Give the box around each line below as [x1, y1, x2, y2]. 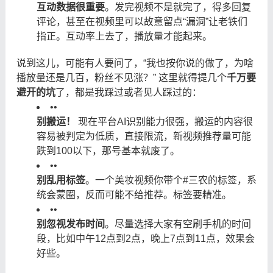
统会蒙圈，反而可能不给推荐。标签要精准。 [36, 189, 232, 200]
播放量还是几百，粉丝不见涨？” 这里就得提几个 [16, 72, 227, 83]
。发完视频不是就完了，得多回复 [104, 1, 251, 12]
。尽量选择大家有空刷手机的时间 [104, 218, 251, 229]
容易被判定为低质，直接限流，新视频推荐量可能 [36, 130, 251, 141]
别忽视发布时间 [36, 218, 105, 229]
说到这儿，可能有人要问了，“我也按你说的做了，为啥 [16, 57, 253, 68]
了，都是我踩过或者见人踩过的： [55, 87, 202, 97]
